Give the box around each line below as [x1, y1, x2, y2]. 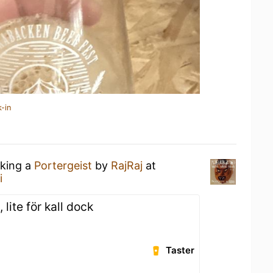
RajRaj [111, 158, 143, 172]
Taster [166, 244, 195, 256]
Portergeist [34, 158, 92, 172]
